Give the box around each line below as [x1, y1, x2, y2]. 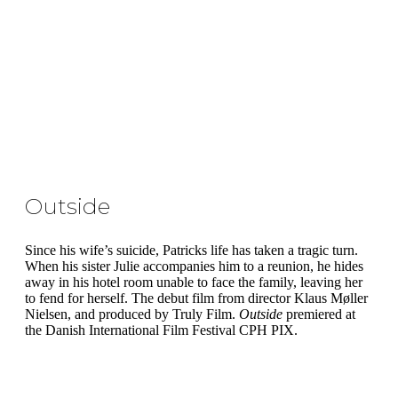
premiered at [283, 306, 355, 322]
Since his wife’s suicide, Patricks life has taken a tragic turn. [25, 243, 358, 258]
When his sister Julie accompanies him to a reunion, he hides [25, 259, 363, 274]
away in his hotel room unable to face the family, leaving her [25, 275, 362, 290]
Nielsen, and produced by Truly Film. [25, 306, 239, 322]
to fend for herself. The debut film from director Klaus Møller [25, 291, 368, 306]
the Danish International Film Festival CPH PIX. [25, 322, 298, 338]
